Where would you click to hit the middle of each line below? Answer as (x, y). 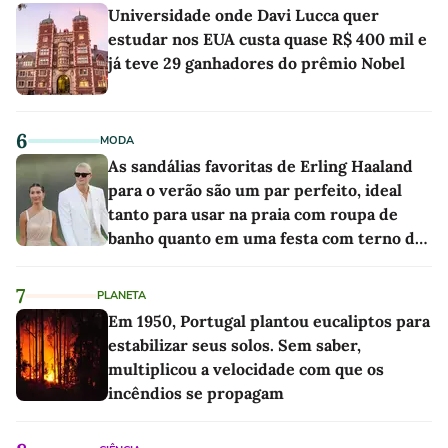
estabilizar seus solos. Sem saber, (234, 344)
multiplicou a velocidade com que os (246, 368)
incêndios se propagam (196, 392)
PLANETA (121, 295)
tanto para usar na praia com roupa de (253, 213)
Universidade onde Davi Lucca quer (243, 14)
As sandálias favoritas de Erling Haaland (260, 165)
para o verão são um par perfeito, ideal (255, 189)
